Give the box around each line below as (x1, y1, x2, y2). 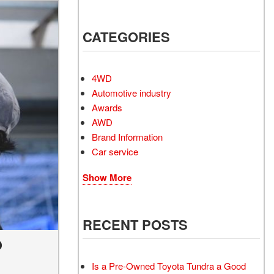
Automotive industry (92, 86, 171, 99)
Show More (83, 171, 131, 184)
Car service (92, 145, 138, 158)
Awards (92, 101, 122, 114)
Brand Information (92, 130, 163, 143)
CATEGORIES (83, 27, 170, 46)
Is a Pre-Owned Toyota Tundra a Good (92, 259, 246, 272)
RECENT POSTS (83, 215, 188, 234)
